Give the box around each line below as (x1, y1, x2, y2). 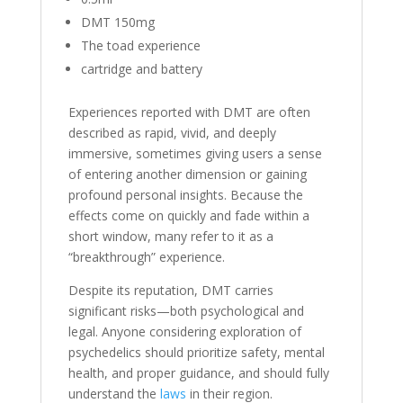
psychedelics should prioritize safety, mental (67, 344, 325, 361)
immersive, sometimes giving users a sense (67, 145, 322, 162)
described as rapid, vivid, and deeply (67, 124, 276, 141)
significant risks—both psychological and (67, 302, 304, 319)
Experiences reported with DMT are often (67, 103, 310, 121)
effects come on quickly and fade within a (67, 207, 309, 224)
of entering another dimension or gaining (67, 166, 307, 183)
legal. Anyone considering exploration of (67, 323, 301, 340)
